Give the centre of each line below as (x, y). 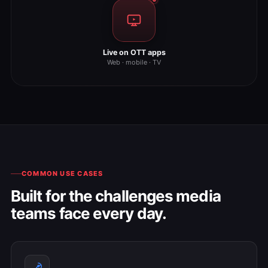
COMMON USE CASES (63, 173)
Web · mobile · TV (134, 62)
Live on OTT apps (134, 52)
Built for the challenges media (116, 196)
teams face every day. (89, 213)
